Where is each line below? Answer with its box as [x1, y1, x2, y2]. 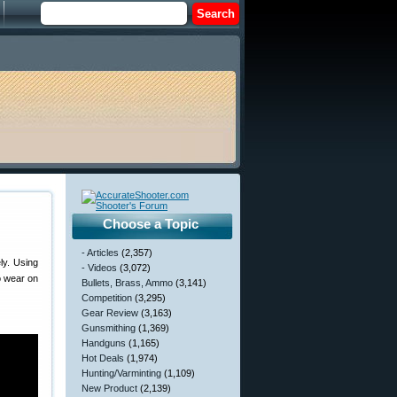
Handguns [82, 338, 126, 348]
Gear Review [82, 307, 138, 318]
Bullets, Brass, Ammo [82, 277, 173, 288]
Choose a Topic [103, 216, 198, 231]
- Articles [82, 247, 119, 258]
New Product [82, 383, 137, 393]
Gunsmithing [82, 323, 136, 333]
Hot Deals [82, 353, 124, 363]
